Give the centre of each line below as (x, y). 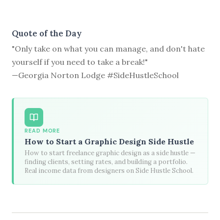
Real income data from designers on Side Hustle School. (109, 170)
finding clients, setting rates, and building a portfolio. (106, 162)
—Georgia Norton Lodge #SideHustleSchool (95, 75)
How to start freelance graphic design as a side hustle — (110, 153)
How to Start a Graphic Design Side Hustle (110, 142)
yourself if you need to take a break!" (80, 62)
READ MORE (42, 131)
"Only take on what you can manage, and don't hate (108, 49)
